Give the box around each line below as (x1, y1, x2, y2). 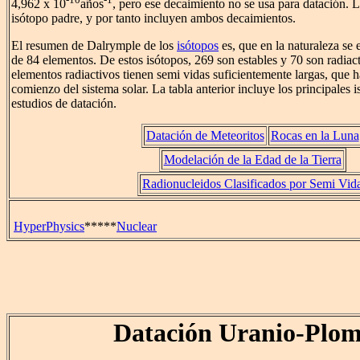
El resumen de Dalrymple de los (11, 39, 177, 53)
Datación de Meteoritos (145, 129, 264, 143)
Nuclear (117, 219, 157, 233)
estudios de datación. (11, 96, 117, 111)
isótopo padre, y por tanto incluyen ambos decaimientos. (11, 11, 296, 26)
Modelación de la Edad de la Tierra (163, 153, 342, 167)
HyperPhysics (14, 219, 84, 233)
